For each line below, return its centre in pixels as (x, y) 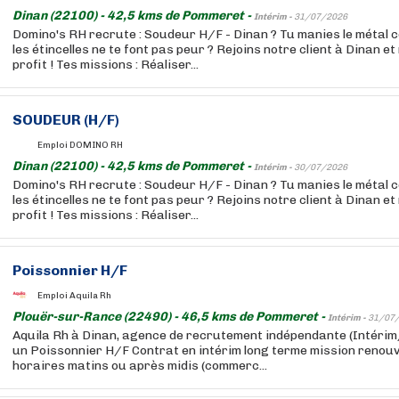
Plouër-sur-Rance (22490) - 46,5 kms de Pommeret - (170, 317)
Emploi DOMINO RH (80, 145)
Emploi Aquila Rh (74, 295)
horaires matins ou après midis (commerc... (140, 366)
